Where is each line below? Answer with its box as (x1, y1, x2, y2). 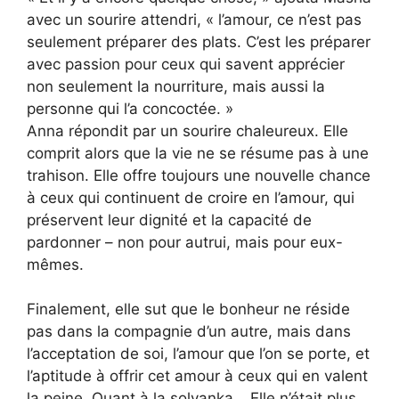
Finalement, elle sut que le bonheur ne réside (27, 300, 350, 319)
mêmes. (27, 255, 84, 273)
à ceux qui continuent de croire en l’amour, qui (27, 188, 354, 207)
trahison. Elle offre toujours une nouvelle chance (27, 166, 370, 184)
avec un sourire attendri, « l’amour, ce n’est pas (27, 10, 362, 28)
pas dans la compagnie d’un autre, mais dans (27, 322, 351, 341)
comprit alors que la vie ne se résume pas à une (27, 143, 369, 162)
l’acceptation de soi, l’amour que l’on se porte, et (27, 345, 370, 363)
